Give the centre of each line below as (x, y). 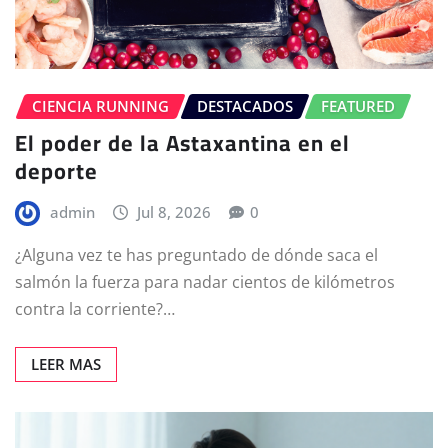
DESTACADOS (245, 106)
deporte (56, 170)
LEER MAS (66, 364)
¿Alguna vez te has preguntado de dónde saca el (196, 255)
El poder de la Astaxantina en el (182, 142)
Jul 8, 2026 (174, 211)
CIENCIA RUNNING (100, 106)
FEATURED (358, 106)
